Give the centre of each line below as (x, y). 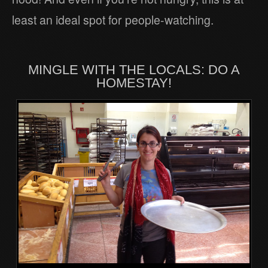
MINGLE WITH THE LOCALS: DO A (134, 70)
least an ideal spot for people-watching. (113, 20)
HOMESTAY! (134, 83)
